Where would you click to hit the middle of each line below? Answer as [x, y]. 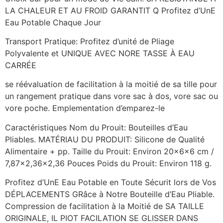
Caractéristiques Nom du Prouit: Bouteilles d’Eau [96, 127]
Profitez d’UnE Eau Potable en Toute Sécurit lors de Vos [111, 182]
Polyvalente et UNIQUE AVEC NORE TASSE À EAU [100, 54]
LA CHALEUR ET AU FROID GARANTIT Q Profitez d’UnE [110, 10]
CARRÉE [21, 65]
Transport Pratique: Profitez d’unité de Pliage [90, 42]
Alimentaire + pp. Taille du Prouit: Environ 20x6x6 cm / [110, 151]
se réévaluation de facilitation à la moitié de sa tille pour [111, 84]
